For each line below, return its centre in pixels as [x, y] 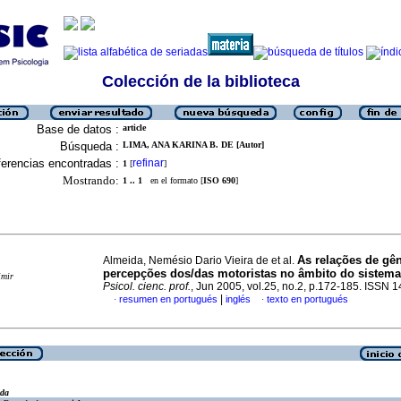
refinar [148, 163]
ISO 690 [219, 180]
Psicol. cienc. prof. [147, 286]
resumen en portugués [168, 299]
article [134, 128]
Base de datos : [78, 129]
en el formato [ [173, 180]
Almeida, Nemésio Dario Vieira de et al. [200, 260]
